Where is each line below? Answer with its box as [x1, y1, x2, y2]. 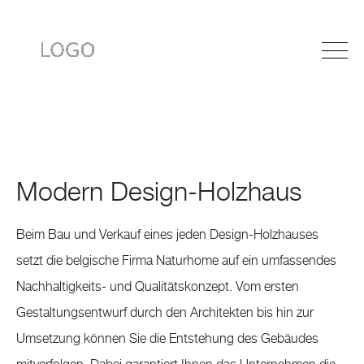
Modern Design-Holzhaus [16, 180, 301, 206]
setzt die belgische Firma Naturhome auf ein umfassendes [16, 254, 336, 267]
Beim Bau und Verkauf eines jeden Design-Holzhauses [16, 228, 318, 241]
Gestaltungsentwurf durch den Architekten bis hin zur [16, 306, 314, 319]
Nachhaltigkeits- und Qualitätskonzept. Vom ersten [16, 280, 299, 293]
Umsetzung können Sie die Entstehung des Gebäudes [16, 332, 318, 345]
